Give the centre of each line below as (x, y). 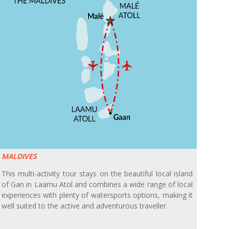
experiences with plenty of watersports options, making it (97, 195)
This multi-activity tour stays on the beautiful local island (97, 174)
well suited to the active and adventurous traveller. (85, 206)
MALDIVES (19, 156)
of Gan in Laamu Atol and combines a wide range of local (97, 185)
